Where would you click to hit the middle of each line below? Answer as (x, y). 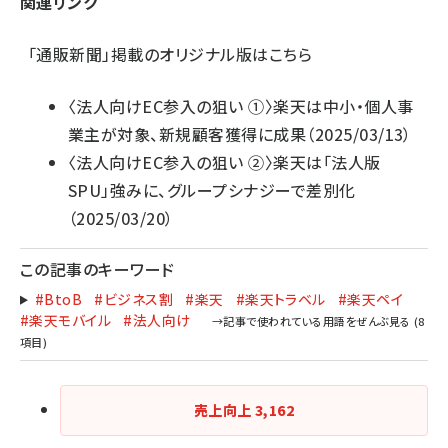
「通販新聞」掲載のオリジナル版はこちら (170, 53)
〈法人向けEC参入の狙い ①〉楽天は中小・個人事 (241, 105)
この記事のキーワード (97, 268)
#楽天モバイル (66, 319)
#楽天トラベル (280, 298)
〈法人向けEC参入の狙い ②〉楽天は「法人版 (224, 161)
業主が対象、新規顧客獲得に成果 (187, 133)
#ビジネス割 (134, 298)
